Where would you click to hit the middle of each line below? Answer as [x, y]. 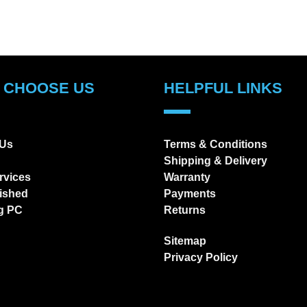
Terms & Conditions [216, 144]
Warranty [187, 177]
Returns [185, 210]
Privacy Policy [201, 257]
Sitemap [185, 241]
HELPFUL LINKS [223, 88]
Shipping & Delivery [216, 160]
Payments [190, 193]
